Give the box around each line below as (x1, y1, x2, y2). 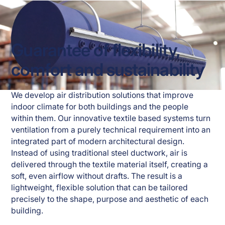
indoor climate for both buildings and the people (11, 101, 191, 111)
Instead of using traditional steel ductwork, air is (11, 148, 190, 158)
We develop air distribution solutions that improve (11, 90, 196, 100)
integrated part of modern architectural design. (11, 136, 187, 146)
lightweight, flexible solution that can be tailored (11, 182, 190, 192)
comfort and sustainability (11, 58, 204, 80)
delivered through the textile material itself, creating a (11, 159, 210, 169)
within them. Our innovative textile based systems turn (11, 113, 213, 123)
